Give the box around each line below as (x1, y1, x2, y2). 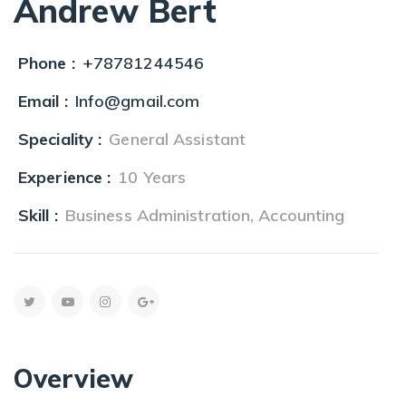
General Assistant (109, 128, 246, 150)
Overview (14, 362, 133, 394)
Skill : (18, 204, 58, 226)
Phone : (18, 52, 75, 73)
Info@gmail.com (74, 90, 200, 111)
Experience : (18, 166, 111, 188)
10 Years (118, 166, 187, 188)
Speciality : (18, 128, 102, 150)
